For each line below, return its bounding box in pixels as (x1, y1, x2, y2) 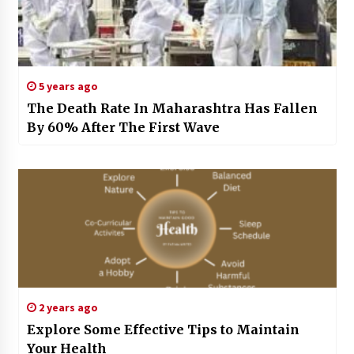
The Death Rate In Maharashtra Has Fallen (26, 100, 318, 116)
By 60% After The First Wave (26, 119, 220, 135)
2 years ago (36, 300, 98, 314)
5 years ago (36, 79, 98, 93)
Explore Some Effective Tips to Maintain (26, 322, 299, 337)
